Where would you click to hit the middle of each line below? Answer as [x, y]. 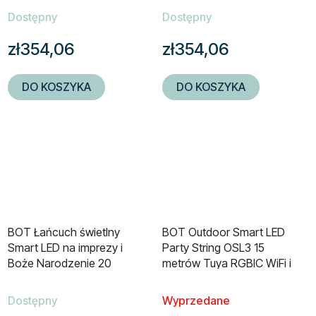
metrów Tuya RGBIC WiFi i [227, 263]
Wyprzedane [196, 301]
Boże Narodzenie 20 [60, 263]
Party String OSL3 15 [213, 248]
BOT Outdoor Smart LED [224, 232]
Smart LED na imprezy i [65, 248]
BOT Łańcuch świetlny [64, 232]
